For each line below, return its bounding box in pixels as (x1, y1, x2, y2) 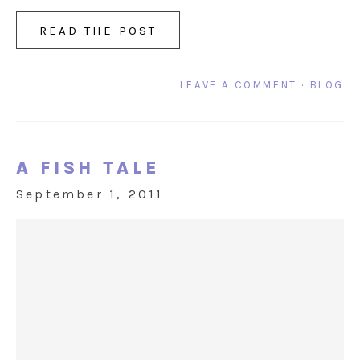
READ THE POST (39, 23, 157, 39)
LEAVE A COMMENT (179, 79, 297, 92)
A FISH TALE (16, 157, 161, 179)
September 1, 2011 (16, 186, 164, 202)
